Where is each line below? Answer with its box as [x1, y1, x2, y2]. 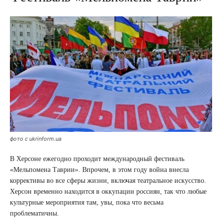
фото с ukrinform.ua [10, 135, 61, 142]
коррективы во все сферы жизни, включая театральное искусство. [10, 177, 206, 184]
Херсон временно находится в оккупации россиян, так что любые [10, 188, 207, 195]
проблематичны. [10, 210, 59, 217]
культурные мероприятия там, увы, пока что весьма [10, 199, 164, 206]
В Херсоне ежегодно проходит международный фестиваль [10, 155, 184, 163]
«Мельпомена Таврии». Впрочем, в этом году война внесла [10, 166, 189, 173]
